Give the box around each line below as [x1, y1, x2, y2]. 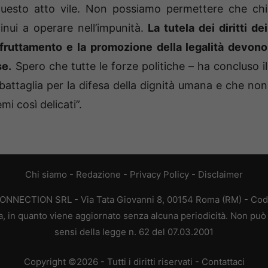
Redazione [76, 169, 121, 181]
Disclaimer [198, 169, 243, 181]
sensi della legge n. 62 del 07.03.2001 [54, 226, 214, 238]
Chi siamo [25, 169, 67, 181]
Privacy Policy [130, 169, 189, 181]
